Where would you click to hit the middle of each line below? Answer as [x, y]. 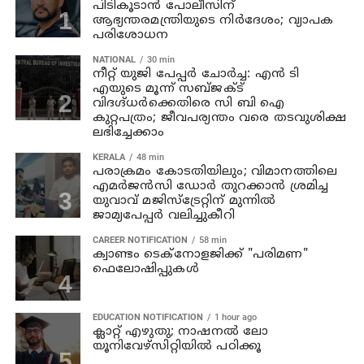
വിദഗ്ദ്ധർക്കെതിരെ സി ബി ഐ [188, 103]
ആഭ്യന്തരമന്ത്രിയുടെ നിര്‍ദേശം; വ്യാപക [213, 20]
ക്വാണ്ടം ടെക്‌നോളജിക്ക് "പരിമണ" [200, 254]
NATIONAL [114, 59]
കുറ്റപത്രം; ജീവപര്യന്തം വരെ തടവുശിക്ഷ [219, 118]
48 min [150, 157]
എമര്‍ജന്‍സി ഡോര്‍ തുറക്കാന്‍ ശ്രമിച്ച [210, 186]
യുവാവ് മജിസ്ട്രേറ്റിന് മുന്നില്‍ [184, 201]
